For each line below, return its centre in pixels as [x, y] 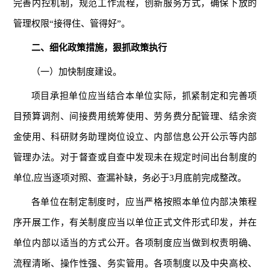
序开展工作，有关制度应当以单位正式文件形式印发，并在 [135, 222]
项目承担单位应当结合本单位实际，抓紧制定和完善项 [144, 96]
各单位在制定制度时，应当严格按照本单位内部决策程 [144, 202]
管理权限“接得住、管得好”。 [71, 23]
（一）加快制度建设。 [76, 71]
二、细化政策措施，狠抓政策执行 [99, 47]
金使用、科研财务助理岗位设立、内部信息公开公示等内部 [135, 137]
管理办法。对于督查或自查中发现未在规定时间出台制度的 [135, 157]
